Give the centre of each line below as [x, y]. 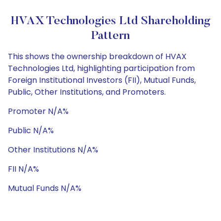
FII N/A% [23, 169]
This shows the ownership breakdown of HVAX [97, 56]
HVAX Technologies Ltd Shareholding [110, 21]
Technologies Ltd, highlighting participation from [101, 68]
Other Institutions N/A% [53, 150]
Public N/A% [31, 130]
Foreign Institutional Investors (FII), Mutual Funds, [102, 80]
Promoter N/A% [38, 111]
